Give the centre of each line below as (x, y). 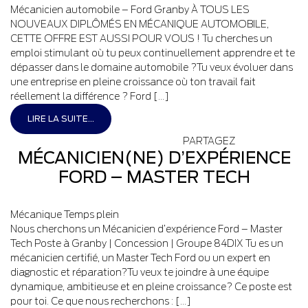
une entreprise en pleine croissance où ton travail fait (133, 82)
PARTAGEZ (213, 141)
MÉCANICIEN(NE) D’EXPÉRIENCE (154, 158)
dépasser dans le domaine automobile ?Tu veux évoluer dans (152, 67)
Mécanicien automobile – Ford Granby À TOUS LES (130, 10)
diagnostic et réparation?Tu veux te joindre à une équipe (140, 272)
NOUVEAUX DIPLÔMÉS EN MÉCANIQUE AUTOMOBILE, (140, 24)
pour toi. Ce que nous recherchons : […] (101, 301)
